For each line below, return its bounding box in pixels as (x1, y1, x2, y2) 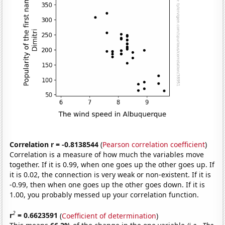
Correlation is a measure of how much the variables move (10, 149, 204, 159)
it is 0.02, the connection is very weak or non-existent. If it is (10, 169, 211, 179)
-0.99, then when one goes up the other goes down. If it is (10, 179, 205, 189)
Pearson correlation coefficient (102, 139, 205, 149)
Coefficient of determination (62, 210, 157, 220)
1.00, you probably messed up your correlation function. (10, 189, 199, 199)
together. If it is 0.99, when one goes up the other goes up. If (10, 159, 215, 169)
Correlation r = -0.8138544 (10, 139, 99, 149)
